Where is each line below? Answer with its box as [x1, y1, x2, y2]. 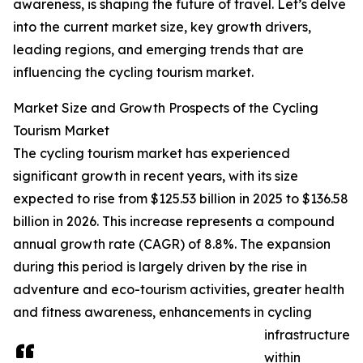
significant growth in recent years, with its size [13, 168, 298, 185]
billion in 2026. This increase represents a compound [13, 213, 335, 230]
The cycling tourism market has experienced [13, 145, 290, 162]
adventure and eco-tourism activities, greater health [13, 281, 344, 298]
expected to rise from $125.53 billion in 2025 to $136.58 [13, 190, 348, 207]
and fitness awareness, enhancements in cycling [13, 304, 312, 321]
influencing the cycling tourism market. [13, 64, 254, 81]
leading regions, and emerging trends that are [13, 41, 304, 58]
